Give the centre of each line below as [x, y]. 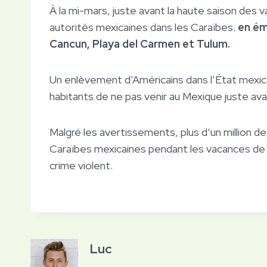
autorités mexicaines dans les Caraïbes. [142, 27]
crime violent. [81, 165]
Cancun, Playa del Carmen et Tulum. [140, 44]
